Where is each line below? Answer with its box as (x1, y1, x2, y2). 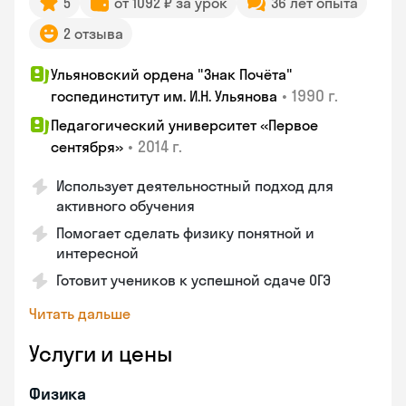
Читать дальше (29, 304, 130, 323)
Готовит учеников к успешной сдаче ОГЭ (56, 271, 331, 289)
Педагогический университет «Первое (51, 116, 318, 134)
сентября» (51, 138, 123, 156)
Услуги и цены (29, 340, 172, 367)
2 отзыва (63, 24, 123, 43)
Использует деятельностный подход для (56, 177, 333, 195)
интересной (56, 244, 139, 262)
